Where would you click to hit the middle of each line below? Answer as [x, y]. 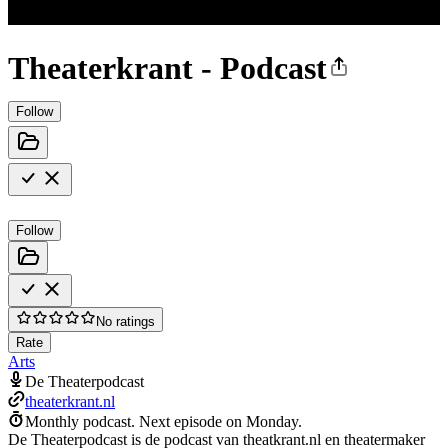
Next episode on [192, 421]
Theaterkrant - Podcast [167, 68]
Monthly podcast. [80, 421]
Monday [272, 421]
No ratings [125, 321]
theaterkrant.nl [70, 401]
